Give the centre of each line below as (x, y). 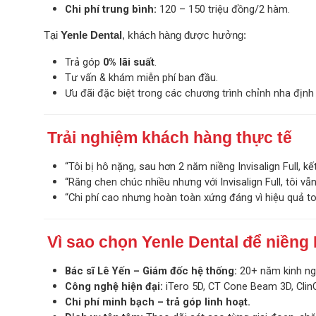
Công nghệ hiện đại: (114, 287)
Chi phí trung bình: (111, 10)
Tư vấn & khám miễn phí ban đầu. (141, 78)
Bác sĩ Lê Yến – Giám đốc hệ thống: (151, 271)
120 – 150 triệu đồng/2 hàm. (223, 10)
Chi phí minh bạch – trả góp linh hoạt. (158, 302)
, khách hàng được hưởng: (184, 36)
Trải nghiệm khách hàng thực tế (170, 138)
